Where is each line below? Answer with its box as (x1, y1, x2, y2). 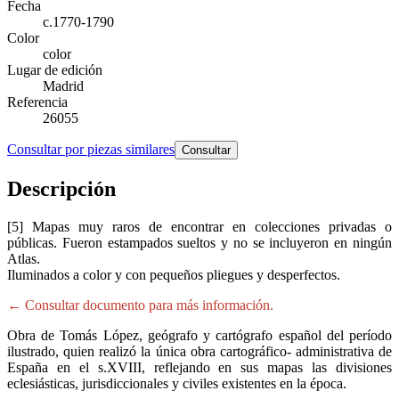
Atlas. (7, 250, 40, 266)
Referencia (7, 94, 68, 110)
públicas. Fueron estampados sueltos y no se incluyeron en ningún (7, 234, 392, 250)
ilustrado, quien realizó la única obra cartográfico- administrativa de (7, 343, 392, 359)
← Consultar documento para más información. (7, 297, 273, 313)
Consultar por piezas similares (7, 141, 175, 157)
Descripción (7, 176, 116, 200)
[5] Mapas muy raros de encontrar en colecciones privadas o (7, 218, 392, 234)
